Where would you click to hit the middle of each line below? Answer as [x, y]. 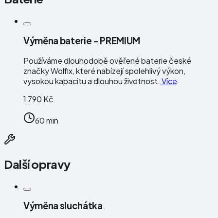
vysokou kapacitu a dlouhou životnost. [92, 81]
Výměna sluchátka [63, 206]
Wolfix [62, 71]
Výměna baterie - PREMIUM [82, 41]
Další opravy [37, 164]
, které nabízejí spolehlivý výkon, [129, 71]
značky [36, 71]
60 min [47, 120]
